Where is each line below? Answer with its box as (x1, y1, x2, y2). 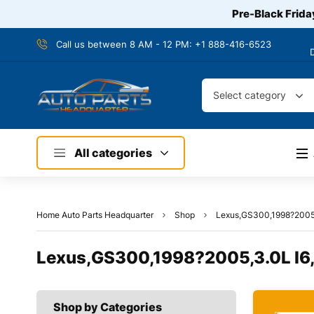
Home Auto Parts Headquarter (36, 210, 153, 220)
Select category (212, 89, 286, 101)
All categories (74, 146, 152, 160)
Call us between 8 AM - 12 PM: (56, 39, 195, 50)
